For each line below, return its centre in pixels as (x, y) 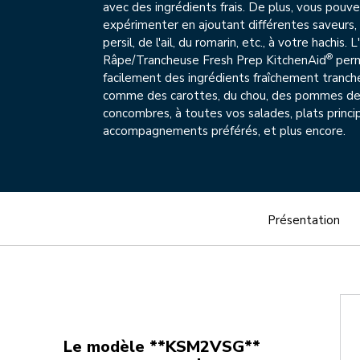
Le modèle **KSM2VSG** (162, 347)
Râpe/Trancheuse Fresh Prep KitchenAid (215, 61)
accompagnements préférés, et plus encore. (224, 131)
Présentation (304, 221)
